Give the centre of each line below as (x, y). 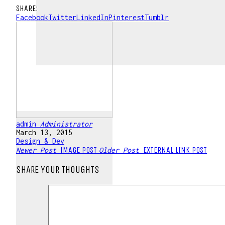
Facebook (32, 18)
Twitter (62, 18)
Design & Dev (40, 141)
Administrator (66, 124)
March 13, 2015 (44, 133)
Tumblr (157, 18)
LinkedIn (92, 18)
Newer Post (36, 150)
